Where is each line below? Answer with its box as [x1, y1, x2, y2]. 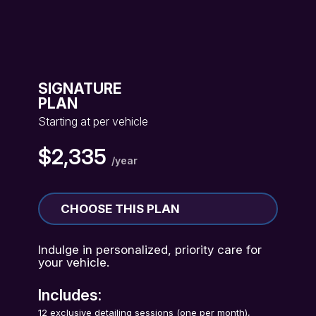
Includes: [38, 286, 102, 304]
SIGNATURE [38, 80, 122, 97]
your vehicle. [38, 255, 110, 269]
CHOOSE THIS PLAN [61, 202, 181, 216]
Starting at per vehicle [38, 114, 149, 128]
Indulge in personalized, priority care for [38, 242, 262, 257]
